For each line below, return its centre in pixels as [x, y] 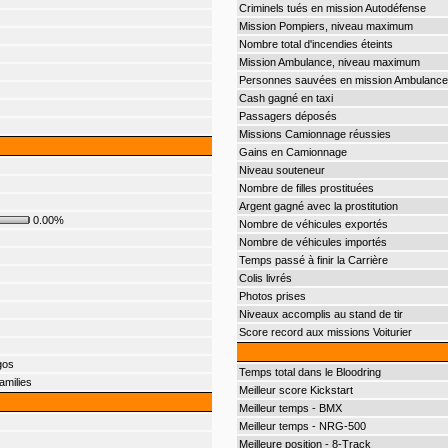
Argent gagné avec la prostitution [318, 206]
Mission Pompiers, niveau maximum [325, 26]
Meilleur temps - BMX [290, 408]
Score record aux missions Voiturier [325, 332]
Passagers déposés [287, 116]
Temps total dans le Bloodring [309, 372]
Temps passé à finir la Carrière [313, 260]
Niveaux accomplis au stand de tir [320, 314]
